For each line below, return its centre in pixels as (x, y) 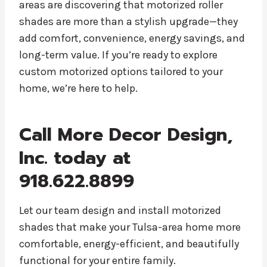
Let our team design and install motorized (120, 210)
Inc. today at (75, 158)
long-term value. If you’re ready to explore (118, 55)
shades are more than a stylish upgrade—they (128, 21)
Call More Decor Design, (126, 134)
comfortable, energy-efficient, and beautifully (129, 243)
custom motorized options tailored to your (121, 71)
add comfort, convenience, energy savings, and (132, 38)
